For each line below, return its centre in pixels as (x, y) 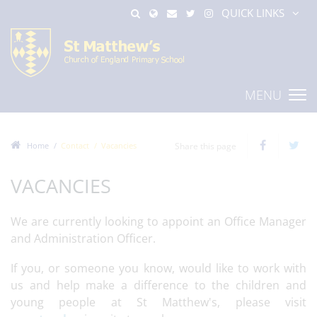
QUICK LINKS (253, 13)
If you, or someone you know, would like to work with (158, 268)
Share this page (206, 146)
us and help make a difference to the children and (158, 285)
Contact (75, 145)
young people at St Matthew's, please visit (158, 302)
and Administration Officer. (83, 238)
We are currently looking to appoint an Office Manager (158, 221)
